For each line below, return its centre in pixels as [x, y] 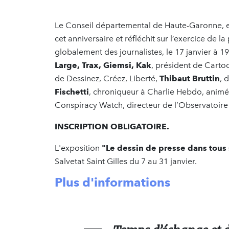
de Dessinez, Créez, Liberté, [107, 78]
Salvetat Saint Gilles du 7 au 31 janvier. [126, 161]
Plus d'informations [112, 182]
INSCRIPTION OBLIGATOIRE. [112, 126]
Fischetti [72, 91]
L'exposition [78, 148]
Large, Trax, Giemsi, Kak [103, 65]
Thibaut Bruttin [190, 78]
